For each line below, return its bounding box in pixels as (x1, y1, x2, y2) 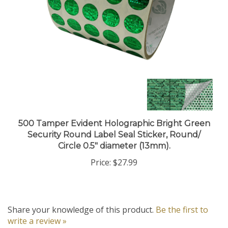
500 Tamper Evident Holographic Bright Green (18, 109, 210, 120)
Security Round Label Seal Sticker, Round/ (27, 121, 201, 131)
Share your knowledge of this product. (8, 195, 156, 207)
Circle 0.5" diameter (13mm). (58, 132, 170, 142)
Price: (91, 148, 111, 159)
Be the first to (156, 195, 208, 207)
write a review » (8, 206, 67, 218)
